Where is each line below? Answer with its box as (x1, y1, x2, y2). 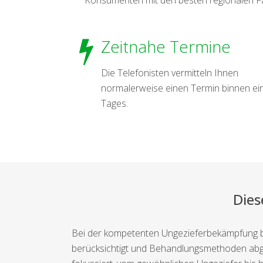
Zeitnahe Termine (101, 35, 231, 58)
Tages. (101, 96, 128, 110)
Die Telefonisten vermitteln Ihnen (101, 66, 238, 79)
